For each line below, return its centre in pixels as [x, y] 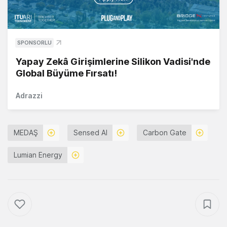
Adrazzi [29, 96]
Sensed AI [90, 133]
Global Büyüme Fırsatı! [66, 73]
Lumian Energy [38, 155]
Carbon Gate [165, 133]
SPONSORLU [34, 43]
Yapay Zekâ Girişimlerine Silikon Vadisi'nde [113, 62]
